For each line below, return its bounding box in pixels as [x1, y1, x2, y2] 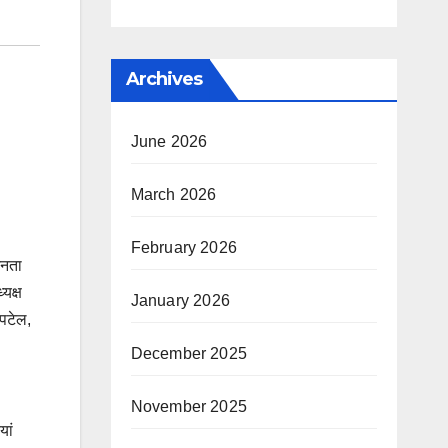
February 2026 [130, 239, 238, 256]
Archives [125, 68, 203, 90]
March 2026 [130, 186, 217, 203]
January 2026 [130, 292, 230, 309]
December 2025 [130, 345, 248, 362]
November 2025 [130, 398, 248, 415]
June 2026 [130, 133, 208, 150]
